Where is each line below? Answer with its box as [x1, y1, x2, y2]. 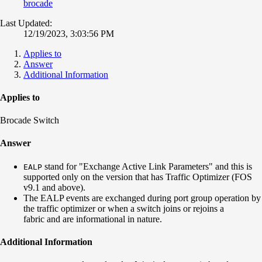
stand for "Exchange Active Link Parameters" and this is [42, 161, 252, 171]
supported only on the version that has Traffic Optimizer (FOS [23, 171, 252, 182]
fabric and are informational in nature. [23, 213, 162, 224]
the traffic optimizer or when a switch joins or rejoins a [23, 203, 224, 213]
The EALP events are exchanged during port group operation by [23, 192, 261, 203]
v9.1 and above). [23, 182, 85, 192]
